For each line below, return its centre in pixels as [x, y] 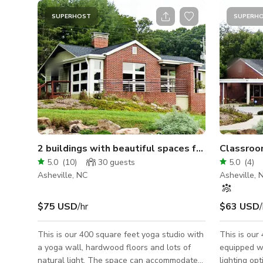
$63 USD [240, 206]
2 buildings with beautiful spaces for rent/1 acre [200, 148]
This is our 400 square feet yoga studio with [121, 234]
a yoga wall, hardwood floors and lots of [114, 247]
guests [121, 162]
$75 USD [58, 206]
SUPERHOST [71, 17]
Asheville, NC [63, 175]
